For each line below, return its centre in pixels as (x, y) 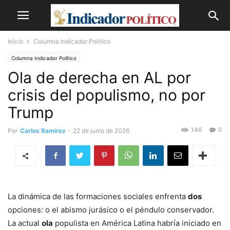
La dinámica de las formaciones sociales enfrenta (98, 196)
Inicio (15, 41)
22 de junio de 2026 (101, 131)
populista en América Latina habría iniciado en (137, 223)
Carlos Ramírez (43, 131)
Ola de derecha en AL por (99, 78)
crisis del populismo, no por (107, 95)
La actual (25, 223)
